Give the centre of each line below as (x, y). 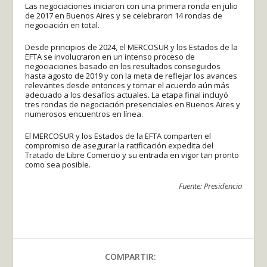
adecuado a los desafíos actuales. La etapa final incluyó (127, 94)
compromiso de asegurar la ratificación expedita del (119, 145)
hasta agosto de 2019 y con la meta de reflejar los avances (131, 75)
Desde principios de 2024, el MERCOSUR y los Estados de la (132, 47)
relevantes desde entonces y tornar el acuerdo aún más (128, 85)
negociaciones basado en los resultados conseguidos (123, 66)
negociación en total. (63, 25)
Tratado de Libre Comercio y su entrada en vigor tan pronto (132, 155)
